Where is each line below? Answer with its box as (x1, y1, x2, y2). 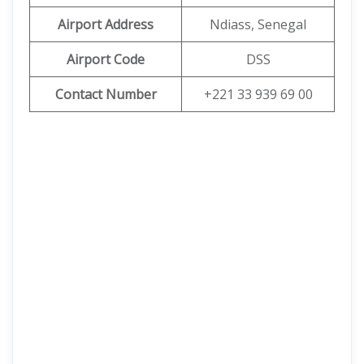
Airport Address (58, 15, 154, 33)
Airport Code (67, 50, 145, 68)
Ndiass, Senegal (210, 15, 306, 33)
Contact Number (54, 85, 157, 103)
